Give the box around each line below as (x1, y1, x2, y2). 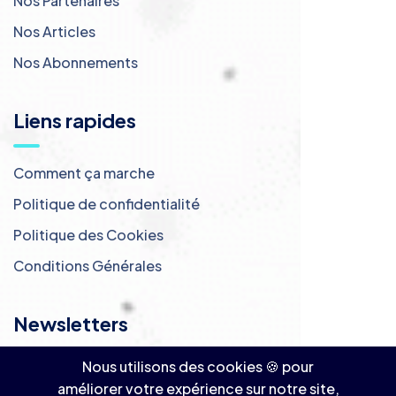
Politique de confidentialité (13, 194, 200, 214)
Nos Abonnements (13, 53, 138, 72)
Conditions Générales (13, 256, 162, 276)
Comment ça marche (13, 164, 155, 183)
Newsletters (13, 311, 128, 337)
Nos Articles (13, 22, 95, 42)
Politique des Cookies (13, 225, 164, 245)
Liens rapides (13, 108, 136, 133)
